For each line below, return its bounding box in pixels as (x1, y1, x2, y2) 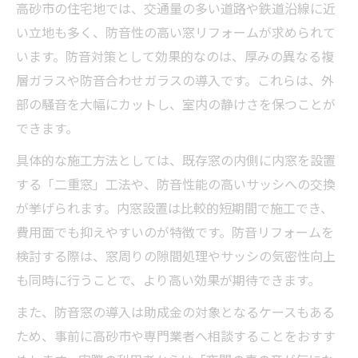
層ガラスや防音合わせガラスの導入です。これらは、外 (16, 70, 334, 89)
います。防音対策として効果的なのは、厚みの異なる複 (16, 46, 334, 66)
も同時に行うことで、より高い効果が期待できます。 (16, 269, 320, 289)
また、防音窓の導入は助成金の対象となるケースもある (16, 301, 335, 321)
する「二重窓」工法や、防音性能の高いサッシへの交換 (16, 173, 336, 193)
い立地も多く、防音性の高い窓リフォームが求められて (16, 22, 336, 42)
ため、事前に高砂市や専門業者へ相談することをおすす (16, 325, 336, 345)
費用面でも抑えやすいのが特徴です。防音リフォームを (16, 221, 334, 241)
